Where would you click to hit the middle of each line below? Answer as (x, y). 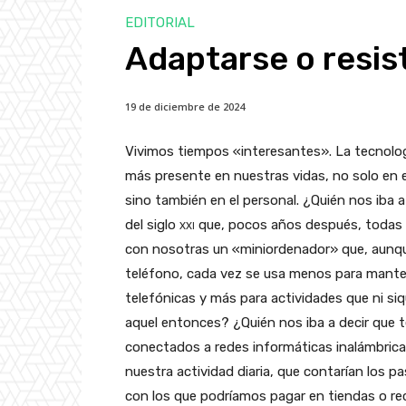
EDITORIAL (160, 22)
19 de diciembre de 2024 (185, 106)
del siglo (152, 224)
